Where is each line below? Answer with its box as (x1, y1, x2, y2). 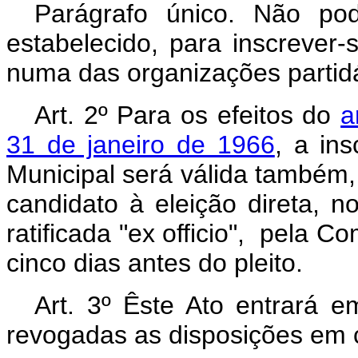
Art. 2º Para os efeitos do (34, 101, 341, 129)
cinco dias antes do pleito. (6, 249, 303, 277)
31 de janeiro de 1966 (6, 130, 275, 159)
